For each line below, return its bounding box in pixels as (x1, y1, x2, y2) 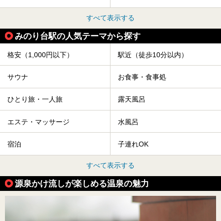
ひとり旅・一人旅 (7, 95, 63, 104)
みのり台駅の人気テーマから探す (15, 31, 141, 41)
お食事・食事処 (118, 73, 166, 81)
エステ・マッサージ (7, 117, 70, 126)
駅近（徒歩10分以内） (118, 50, 188, 59)
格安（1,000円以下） (7, 50, 74, 59)
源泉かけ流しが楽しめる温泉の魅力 (15, 178, 149, 188)
